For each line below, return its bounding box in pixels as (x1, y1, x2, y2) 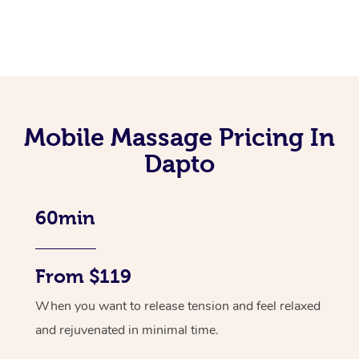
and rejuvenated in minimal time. (35, 321, 219, 339)
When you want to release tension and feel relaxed (35, 296, 321, 315)
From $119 (35, 265, 131, 287)
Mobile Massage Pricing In (24, 123, 335, 151)
